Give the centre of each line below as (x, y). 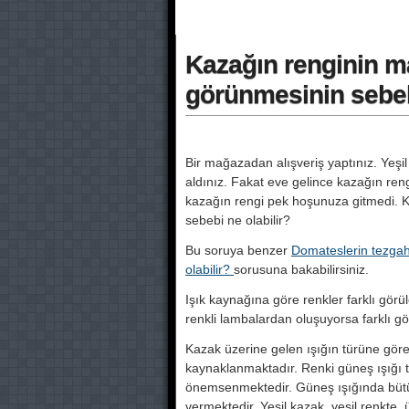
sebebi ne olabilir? (238, 220)
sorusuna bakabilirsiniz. (301, 269)
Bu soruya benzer (238, 250)
